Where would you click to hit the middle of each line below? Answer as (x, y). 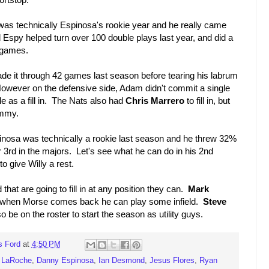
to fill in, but (207, 100)
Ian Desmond (122, 261)
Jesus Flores (172, 261)
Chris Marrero (155, 100)
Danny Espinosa (65, 261)
